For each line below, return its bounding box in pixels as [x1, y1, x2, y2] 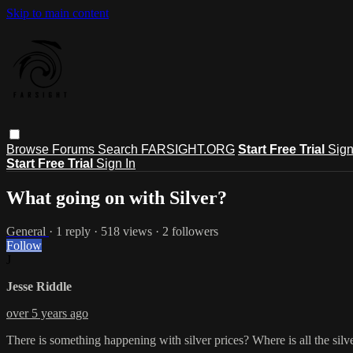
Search [98, 142, 141, 156]
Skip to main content [6, 6, 109, 20]
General [6, 224, 49, 238]
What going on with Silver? [6, 187, 227, 208]
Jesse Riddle [6, 279, 72, 293]
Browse [6, 142, 52, 156]
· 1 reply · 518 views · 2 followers [49, 224, 218, 238]
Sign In [96, 156, 136, 170]
